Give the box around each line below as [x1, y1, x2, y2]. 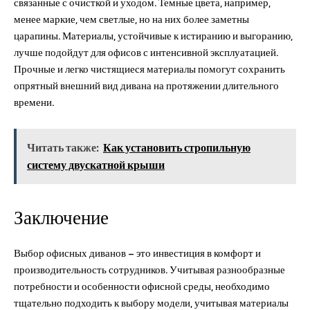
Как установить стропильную [103, 138, 250, 156]
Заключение [14, 208, 109, 228]
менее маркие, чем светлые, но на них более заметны [14, 10, 249, 27]
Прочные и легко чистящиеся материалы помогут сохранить [14, 60, 285, 77]
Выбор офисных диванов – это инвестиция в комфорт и [14, 244, 261, 261]
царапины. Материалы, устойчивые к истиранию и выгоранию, [14, 27, 293, 44]
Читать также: [27, 138, 99, 156]
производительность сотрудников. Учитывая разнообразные [14, 261, 285, 277]
